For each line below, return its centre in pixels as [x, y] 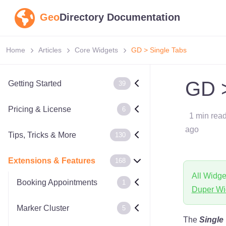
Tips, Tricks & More [42, 135]
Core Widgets [96, 50]
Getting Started [35, 83]
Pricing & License [40, 109]
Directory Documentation [120, 17]
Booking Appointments [57, 182]
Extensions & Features [52, 161]
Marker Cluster [43, 208]
